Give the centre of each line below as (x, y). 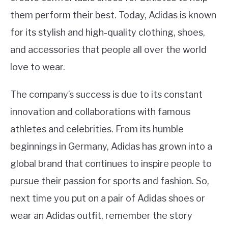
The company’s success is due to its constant (106, 95)
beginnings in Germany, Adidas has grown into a (111, 147)
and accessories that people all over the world (108, 50)
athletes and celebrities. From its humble (97, 129)
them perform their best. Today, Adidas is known (113, 15)
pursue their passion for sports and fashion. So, (110, 181)
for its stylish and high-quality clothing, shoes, (108, 33)
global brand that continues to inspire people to (111, 164)
